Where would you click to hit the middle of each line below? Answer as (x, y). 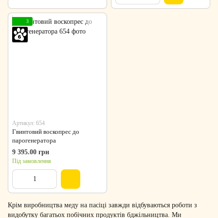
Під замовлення (32, 161)
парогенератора (34, 141)
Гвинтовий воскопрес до (46, 132)
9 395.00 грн (31, 152)
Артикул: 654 (28, 123)
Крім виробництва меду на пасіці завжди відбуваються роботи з (102, 205)
